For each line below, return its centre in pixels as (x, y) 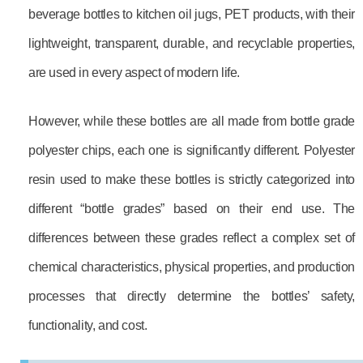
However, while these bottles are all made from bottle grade (192, 121)
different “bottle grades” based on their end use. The (192, 209)
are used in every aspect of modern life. (135, 73)
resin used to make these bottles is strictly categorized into (192, 179)
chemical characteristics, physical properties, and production (192, 267)
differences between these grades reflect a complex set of (192, 238)
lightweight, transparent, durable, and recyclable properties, (192, 43)
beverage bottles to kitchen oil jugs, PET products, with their (192, 14)
